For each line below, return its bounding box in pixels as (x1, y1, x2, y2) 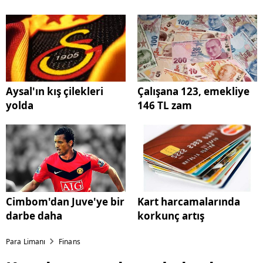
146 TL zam (137, 99, 192, 113)
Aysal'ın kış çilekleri (6, 85, 103, 99)
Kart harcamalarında (137, 195, 240, 209)
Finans (59, 237, 80, 247)
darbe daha (6, 209, 62, 223)
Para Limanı (6, 237, 46, 247)
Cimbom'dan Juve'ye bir (6, 195, 124, 209)
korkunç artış (137, 209, 204, 223)
